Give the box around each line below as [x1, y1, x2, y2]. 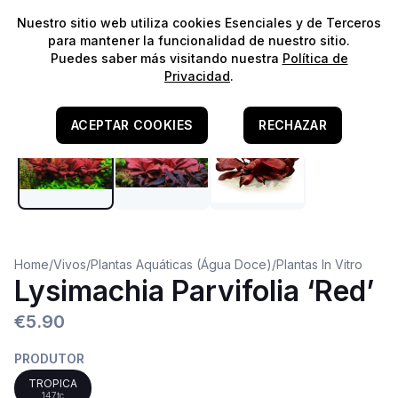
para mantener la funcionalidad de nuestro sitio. [48, 33, 350, 48]
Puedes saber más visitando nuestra [50, 51, 283, 66]
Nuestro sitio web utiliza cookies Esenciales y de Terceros [17, 15, 381, 30]
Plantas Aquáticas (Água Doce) [91, 257, 272, 272]
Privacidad [164, 68, 230, 84]
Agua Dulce [36, 68, 98, 81]
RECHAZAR [259, 117, 328, 132]
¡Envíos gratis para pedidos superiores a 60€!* [42, 12, 356, 29]
